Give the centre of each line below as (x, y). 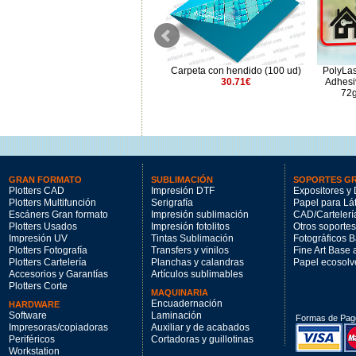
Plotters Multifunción (52, 203)
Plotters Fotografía (48, 250)
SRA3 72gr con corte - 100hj (85, 82)
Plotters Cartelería (48, 262)
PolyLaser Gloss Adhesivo (85, 71)
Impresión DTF (183, 191)
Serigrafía (172, 203)
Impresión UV (38, 238)
